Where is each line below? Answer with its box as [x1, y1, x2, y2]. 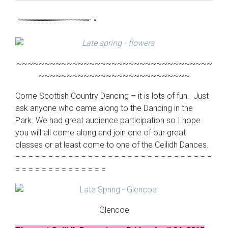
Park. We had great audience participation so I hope [15, 116, 201, 125]
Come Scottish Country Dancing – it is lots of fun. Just [15, 91, 209, 101]
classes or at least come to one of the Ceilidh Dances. [15, 140, 209, 150]
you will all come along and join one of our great [15, 128, 186, 137]
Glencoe [99, 205, 129, 215]
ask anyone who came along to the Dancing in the [15, 103, 193, 113]
